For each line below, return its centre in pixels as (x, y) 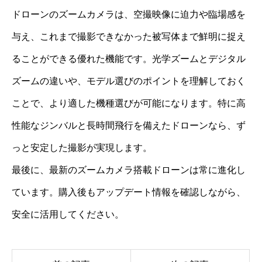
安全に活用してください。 (68, 214)
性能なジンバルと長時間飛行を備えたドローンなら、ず (129, 125)
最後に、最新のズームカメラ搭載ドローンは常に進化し (129, 170)
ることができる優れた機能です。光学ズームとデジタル (129, 58)
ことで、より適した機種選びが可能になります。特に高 (129, 103)
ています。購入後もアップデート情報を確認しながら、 (129, 192)
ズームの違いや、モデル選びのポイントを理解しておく (129, 81)
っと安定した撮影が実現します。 (82, 147)
